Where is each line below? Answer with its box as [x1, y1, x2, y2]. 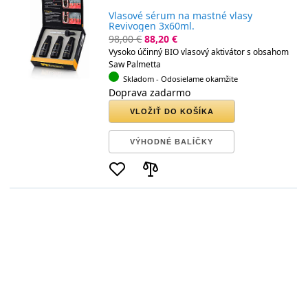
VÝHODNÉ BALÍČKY [130, 137, 214, 146]
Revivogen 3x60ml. [109, 19, 195, 33]
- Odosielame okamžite [155, 73, 238, 84]
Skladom [122, 73, 154, 84]
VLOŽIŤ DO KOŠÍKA [130, 107, 214, 115]
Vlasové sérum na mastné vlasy [109, 9, 253, 23]
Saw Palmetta [109, 58, 162, 70]
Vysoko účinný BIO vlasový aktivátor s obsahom [109, 45, 289, 58]
